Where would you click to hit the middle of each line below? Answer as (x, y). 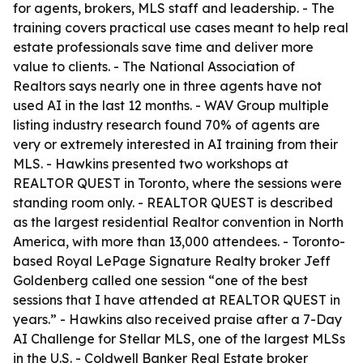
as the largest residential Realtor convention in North (178, 222)
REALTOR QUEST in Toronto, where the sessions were (177, 183)
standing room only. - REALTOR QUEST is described (173, 203)
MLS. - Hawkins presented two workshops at (151, 164)
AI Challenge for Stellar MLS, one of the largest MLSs (179, 339)
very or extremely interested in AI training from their (175, 144)
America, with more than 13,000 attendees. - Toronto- (179, 241)
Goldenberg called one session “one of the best (160, 280)
